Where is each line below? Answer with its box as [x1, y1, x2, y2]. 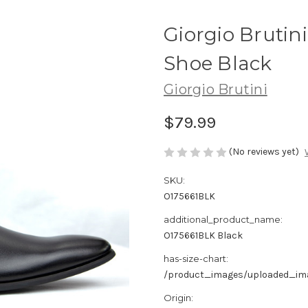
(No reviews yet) [229, 145, 299, 157]
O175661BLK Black [164, 230, 243, 242]
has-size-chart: [164, 253, 228, 265]
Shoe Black [164, 51, 272, 75]
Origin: [164, 292, 193, 304]
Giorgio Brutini [164, 80, 267, 98]
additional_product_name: [164, 214, 283, 225]
